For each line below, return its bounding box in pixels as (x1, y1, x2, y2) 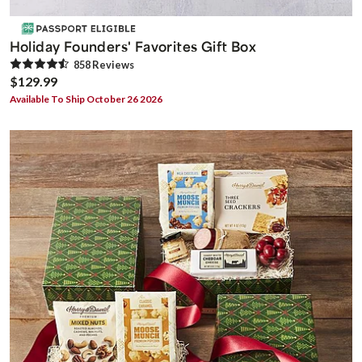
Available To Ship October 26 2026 (9, 93, 162, 106)
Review (90, 58, 129, 72)
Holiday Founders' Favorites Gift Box (9, 37, 257, 56)
